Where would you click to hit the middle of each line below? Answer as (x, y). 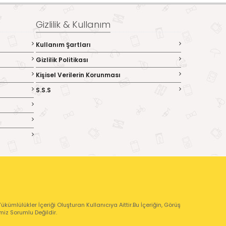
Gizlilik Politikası (62, 60)
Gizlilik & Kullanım (73, 24)
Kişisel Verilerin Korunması (78, 75)
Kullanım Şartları (63, 45)
